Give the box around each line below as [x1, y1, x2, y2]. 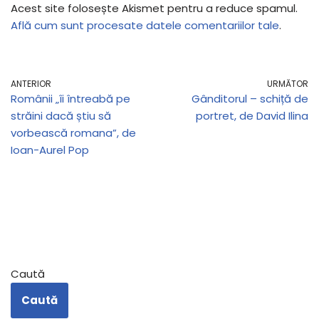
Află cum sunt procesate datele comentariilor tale [11, 17, 279, 33]
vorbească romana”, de [11, 125, 136, 140]
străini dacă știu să [11, 108, 111, 123]
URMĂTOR [267, 77, 308, 90]
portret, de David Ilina [196, 108, 308, 123]
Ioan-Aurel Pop [11, 142, 89, 157]
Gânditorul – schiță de [192, 90, 308, 106]
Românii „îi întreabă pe [11, 90, 130, 106]
